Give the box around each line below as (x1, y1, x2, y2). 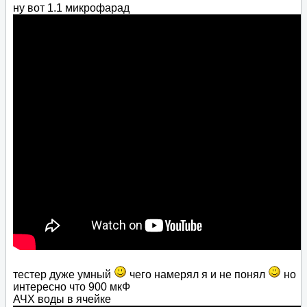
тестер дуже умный (13, 268, 114, 280)
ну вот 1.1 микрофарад (13, 1, 130, 14)
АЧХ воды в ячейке (13, 293, 111, 305)
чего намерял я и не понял (127, 268, 268, 280)
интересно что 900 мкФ (13, 280, 130, 293)
